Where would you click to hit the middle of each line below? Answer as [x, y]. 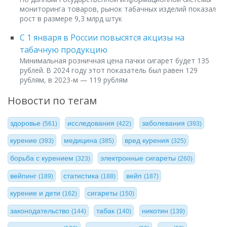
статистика [82, 176]
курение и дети [36, 193]
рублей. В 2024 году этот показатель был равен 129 [109, 70]
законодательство [41, 211]
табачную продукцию [64, 49]
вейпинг [24, 176]
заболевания [164, 123]
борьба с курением [43, 158]
